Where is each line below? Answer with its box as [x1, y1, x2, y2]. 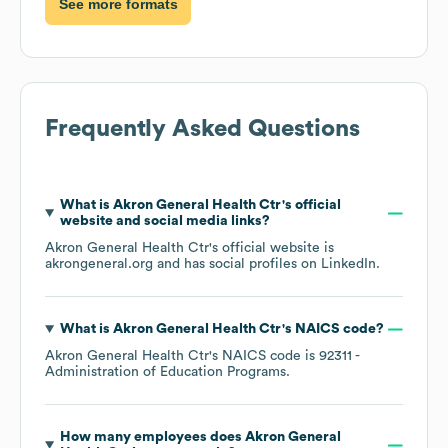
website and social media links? [59, 214, 270, 229]
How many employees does [59, 430, 245, 445]
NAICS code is [222, 349, 319, 364]
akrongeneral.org [45, 257, 153, 272]
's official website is [209, 241, 334, 256]
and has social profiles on [153, 257, 321, 272]
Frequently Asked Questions [45, 117, 360, 142]
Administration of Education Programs [45, 365, 286, 380]
